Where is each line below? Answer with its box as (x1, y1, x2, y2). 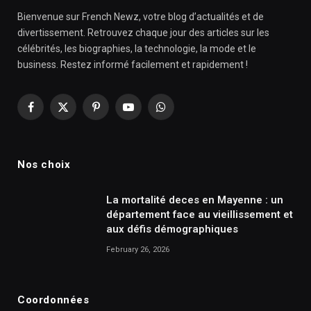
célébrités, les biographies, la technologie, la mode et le (17, 43, 256, 55)
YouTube (127, 107, 167, 119)
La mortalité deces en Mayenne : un (106, 194, 283, 207)
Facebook (29, 107, 72, 119)
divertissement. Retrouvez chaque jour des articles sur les (17, 27, 269, 39)
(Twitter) (62, 121, 101, 133)
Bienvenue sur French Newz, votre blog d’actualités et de (17, 11, 264, 23)
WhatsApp (160, 107, 206, 119)
